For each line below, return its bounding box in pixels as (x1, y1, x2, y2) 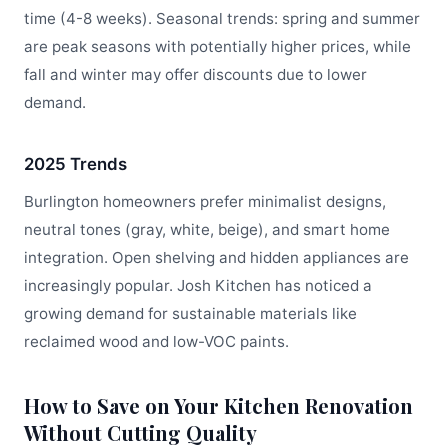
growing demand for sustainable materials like (24, 304, 357, 323)
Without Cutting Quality (24, 419, 257, 446)
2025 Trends (24, 154, 127, 174)
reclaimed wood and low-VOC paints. (24, 332, 289, 351)
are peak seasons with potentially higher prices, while (24, 37, 411, 56)
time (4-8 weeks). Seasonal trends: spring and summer (24, 9, 420, 28)
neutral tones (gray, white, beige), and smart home (24, 220, 390, 239)
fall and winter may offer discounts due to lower (24, 65, 367, 84)
